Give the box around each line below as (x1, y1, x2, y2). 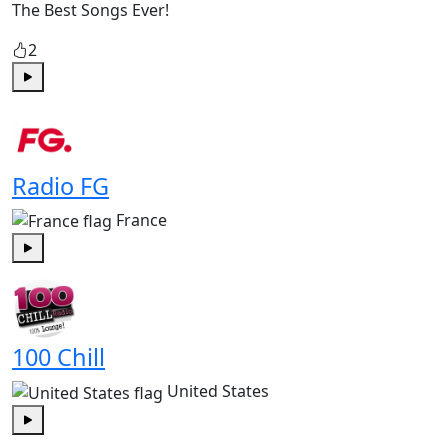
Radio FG (12, 169, 109, 202)
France (116, 208, 167, 231)
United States (167, 380, 269, 403)
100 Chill (12, 341, 105, 374)
